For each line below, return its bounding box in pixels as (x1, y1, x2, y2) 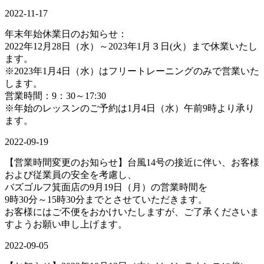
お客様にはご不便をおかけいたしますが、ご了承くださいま (5, 206, 259, 217)
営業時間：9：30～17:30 (5, 90, 106, 101)
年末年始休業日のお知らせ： (5, 28, 127, 39)
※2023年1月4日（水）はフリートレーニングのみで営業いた (5, 65, 259, 76)
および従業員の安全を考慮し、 (5, 169, 137, 180)
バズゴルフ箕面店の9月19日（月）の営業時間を (5, 181, 207, 192)
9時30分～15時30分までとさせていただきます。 (5, 194, 207, 204)
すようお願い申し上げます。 (5, 219, 127, 229)
